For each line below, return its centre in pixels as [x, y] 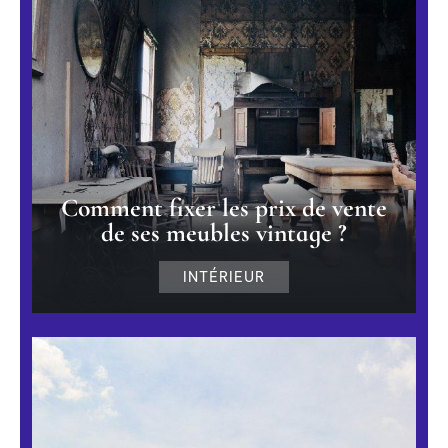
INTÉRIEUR [224, 277]
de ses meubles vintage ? [224, 233]
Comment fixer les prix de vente [224, 208]
